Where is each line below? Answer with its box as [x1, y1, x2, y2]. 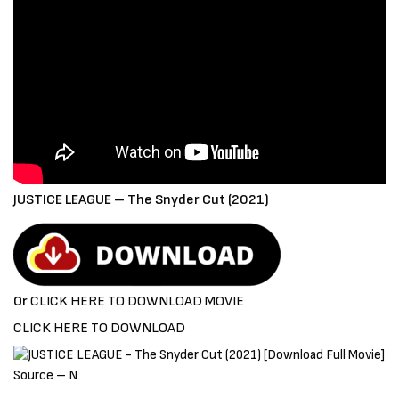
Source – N [13, 366, 78, 384]
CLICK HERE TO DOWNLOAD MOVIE [30, 292, 244, 310]
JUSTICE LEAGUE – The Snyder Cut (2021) [13, 191, 269, 208]
